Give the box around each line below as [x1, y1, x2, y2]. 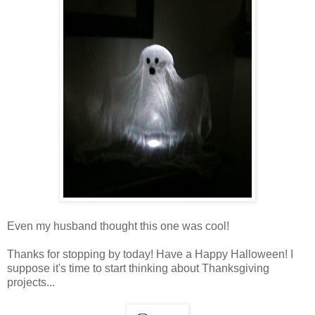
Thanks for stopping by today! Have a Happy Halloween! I [7, 248, 293, 261]
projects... [7, 276, 55, 289]
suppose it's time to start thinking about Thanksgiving [7, 262, 269, 275]
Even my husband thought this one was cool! [7, 220, 229, 233]
